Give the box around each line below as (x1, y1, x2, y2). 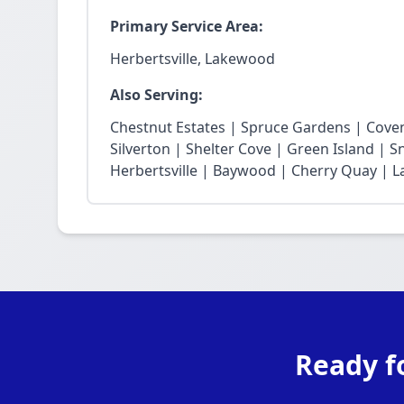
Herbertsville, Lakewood (110, 49, 275, 69)
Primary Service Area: (110, 16, 263, 36)
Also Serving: (110, 85, 203, 105)
